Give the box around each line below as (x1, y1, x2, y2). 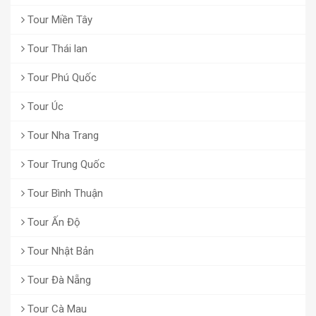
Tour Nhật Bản (25, 245, 94, 258)
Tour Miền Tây (25, 13, 92, 27)
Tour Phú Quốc (25, 71, 97, 85)
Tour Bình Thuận (25, 187, 103, 200)
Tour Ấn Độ (25, 216, 80, 229)
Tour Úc (25, 100, 63, 114)
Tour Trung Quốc (25, 158, 105, 171)
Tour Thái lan (25, 42, 87, 56)
